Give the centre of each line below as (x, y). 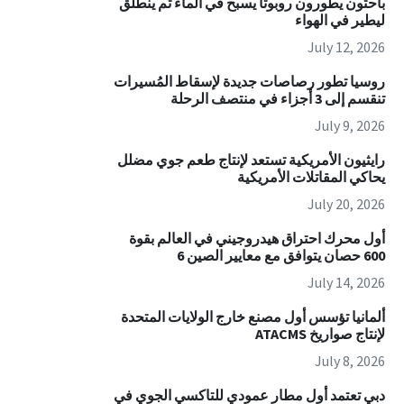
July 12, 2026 (346, 47)
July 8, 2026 (349, 361)
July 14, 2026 (346, 283)
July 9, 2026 (349, 126)
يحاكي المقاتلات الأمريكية (311, 177)
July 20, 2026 (346, 204)
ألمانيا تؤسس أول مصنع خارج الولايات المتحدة (252, 317)
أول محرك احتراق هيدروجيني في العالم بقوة (257, 239)
